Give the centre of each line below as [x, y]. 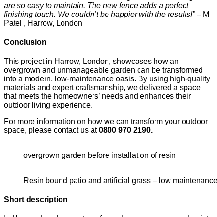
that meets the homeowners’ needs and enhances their [97, 96]
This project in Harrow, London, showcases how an [91, 61]
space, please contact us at [51, 130]
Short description [36, 199]
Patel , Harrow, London [43, 23]
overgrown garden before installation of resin [100, 155]
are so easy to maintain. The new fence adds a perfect [96, 6]
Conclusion [25, 42]
